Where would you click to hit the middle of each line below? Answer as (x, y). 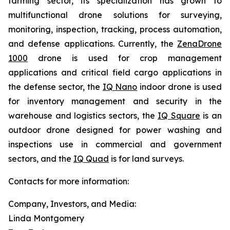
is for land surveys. (146, 159)
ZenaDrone (199, 44)
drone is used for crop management (125, 58)
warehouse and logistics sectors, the (83, 116)
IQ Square (179, 116)
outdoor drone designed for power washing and (115, 130)
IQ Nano (120, 87)
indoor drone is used (180, 87)
